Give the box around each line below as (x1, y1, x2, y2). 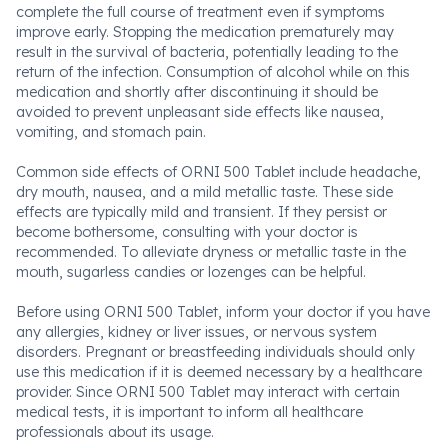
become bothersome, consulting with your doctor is (16, 223, 358, 241)
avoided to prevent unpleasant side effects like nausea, (16, 103, 384, 121)
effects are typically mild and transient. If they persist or (16, 203, 387, 221)
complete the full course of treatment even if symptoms (16, 3, 385, 21)
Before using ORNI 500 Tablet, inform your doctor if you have (16, 303, 430, 321)
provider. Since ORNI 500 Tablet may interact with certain (16, 383, 400, 401)
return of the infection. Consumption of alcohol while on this (16, 63, 410, 81)
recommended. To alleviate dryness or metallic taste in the (16, 243, 406, 261)
